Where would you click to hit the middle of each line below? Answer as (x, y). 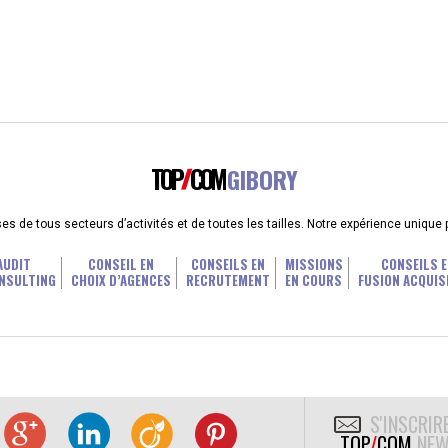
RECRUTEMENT (227, 280)
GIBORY (262, 179)
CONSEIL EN (120, 264)
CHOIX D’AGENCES (120, 280)
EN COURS (313, 280)
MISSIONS (313, 264)
